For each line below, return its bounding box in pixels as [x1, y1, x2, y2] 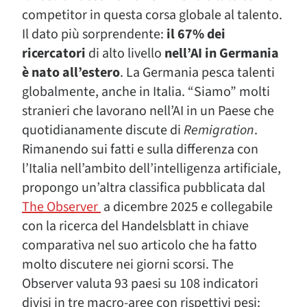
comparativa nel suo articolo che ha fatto [22, 236, 257, 256]
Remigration [184, 121, 254, 140]
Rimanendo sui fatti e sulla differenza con [22, 140, 258, 160]
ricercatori [22, 44, 86, 64]
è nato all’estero [22, 63, 120, 83]
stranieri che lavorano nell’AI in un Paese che [22, 101, 274, 121]
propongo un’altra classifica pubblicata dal [22, 178, 265, 198]
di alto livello [86, 44, 164, 64]
